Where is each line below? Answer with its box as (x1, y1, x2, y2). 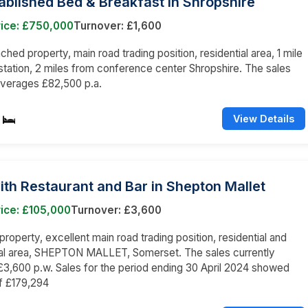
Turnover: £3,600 (71, 203, 162, 217)
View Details (233, 112, 294, 124)
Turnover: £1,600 (74, 19, 162, 32)
